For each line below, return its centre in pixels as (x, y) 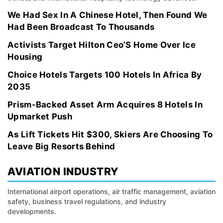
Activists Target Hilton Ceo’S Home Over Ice (102, 45)
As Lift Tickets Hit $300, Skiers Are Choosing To (110, 134)
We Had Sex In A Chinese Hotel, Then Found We (108, 15)
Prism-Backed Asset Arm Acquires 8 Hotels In (105, 105)
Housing (25, 57)
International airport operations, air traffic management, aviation (111, 191)
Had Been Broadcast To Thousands (81, 27)
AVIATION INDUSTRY (63, 171)
